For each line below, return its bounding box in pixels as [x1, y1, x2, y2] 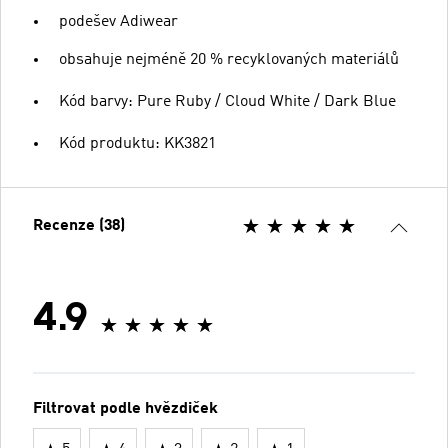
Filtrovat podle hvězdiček [33, 400, 218, 417]
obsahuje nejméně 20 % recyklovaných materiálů [59, 51, 399, 68]
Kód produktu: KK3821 [59, 135, 216, 152]
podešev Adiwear [59, 13, 178, 30]
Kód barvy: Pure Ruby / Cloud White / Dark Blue [59, 93, 396, 110]
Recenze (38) [33, 217, 125, 234]
